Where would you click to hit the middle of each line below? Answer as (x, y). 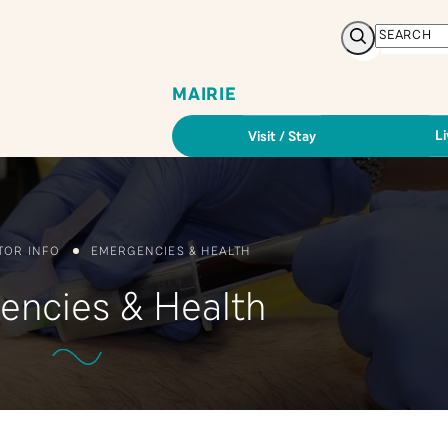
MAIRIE (204, 94)
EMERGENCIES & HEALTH (170, 251)
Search (388, 35)
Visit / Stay (281, 136)
